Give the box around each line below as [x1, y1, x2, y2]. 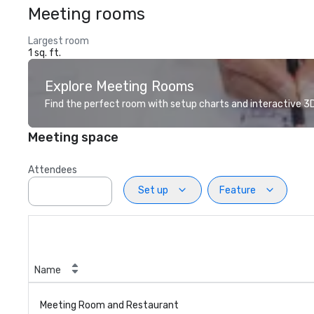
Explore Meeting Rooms [45, 78, 194, 95]
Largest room [28, 35, 89, 47]
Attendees [28, 164, 77, 176]
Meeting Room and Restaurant [40, 299, 179, 311]
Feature [219, 184, 256, 196]
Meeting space [28, 130, 118, 145]
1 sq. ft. [28, 47, 61, 59]
